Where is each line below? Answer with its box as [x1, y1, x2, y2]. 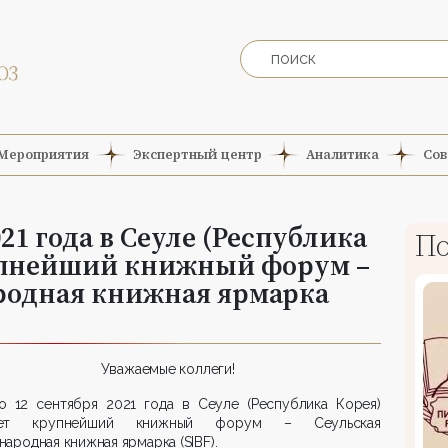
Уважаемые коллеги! [100, 360, 235, 377]
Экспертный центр [133, 146, 262, 164]
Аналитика [305, 146, 379, 164]
